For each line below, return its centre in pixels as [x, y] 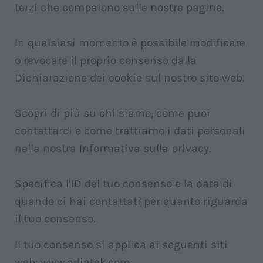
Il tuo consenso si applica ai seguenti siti [121, 245]
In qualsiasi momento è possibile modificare [130, 43]
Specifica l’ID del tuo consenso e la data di [124, 183]
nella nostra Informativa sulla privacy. [113, 148]
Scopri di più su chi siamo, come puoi [112, 113]
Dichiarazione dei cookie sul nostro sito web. [129, 78]
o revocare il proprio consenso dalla [106, 60]
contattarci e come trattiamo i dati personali [130, 131]
